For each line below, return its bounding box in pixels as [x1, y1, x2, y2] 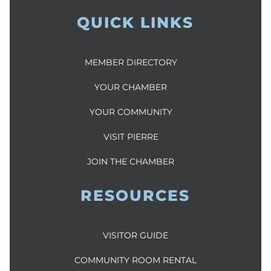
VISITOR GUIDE [102, 230, 168, 241]
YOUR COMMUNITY [89, 106, 172, 118]
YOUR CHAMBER [94, 82, 168, 93]
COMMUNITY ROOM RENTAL [74, 255, 197, 266]
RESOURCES [80, 186, 191, 205]
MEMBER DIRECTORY [84, 57, 177, 68]
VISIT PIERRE [103, 131, 158, 143]
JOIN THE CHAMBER [87, 156, 175, 168]
